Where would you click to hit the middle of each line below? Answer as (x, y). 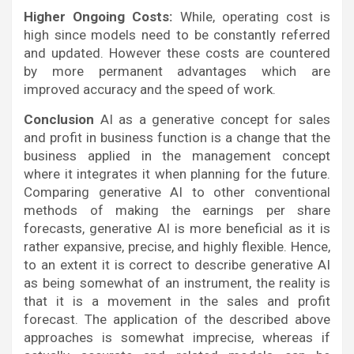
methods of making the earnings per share (177, 211)
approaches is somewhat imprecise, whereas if (177, 338)
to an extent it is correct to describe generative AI (177, 265)
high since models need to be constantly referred (177, 35)
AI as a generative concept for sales (212, 120)
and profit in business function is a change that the (177, 138)
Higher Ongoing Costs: (98, 17)
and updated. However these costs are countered (177, 53)
